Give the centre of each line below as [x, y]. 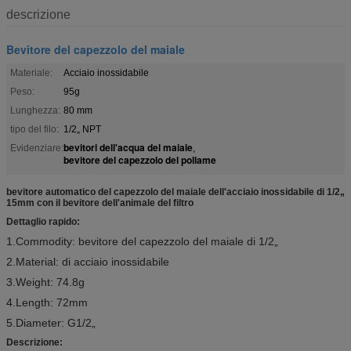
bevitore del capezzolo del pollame [140, 159]
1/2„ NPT [82, 129]
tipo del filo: [34, 129]
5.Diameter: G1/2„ [51, 322]
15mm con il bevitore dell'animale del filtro [100, 203]
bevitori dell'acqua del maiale [128, 147]
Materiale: [31, 72]
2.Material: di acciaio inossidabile [88, 261]
